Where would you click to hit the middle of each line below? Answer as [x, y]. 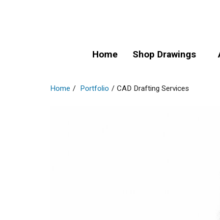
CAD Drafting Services [153, 88]
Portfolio [95, 88]
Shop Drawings [164, 54]
